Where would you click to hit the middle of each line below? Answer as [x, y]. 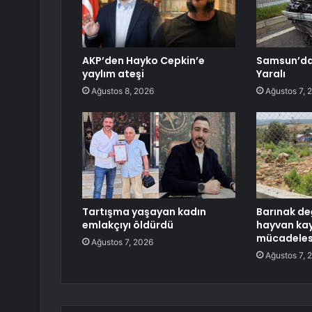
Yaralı [271, 74]
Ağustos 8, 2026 [123, 91]
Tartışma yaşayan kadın [144, 212]
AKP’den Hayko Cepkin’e [143, 61]
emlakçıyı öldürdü [128, 225]
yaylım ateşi [113, 74]
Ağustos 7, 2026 [122, 242]
